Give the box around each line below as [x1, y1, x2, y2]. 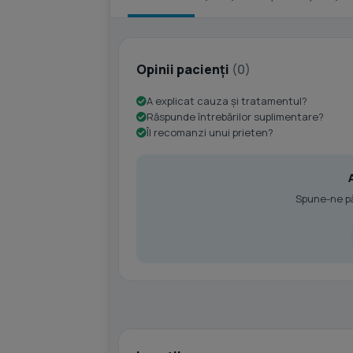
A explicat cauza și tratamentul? [147, 94, 307, 108]
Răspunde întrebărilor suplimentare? [147, 110, 324, 124]
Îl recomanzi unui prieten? [147, 125, 273, 139]
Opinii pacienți [136, 60, 232, 78]
